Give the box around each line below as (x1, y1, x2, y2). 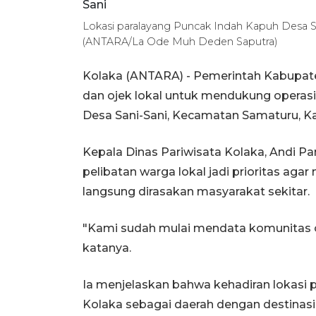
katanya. (83, 241, 131, 255)
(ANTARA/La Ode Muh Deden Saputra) (83, 35, 278, 48)
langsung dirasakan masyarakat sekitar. (83, 185, 310, 198)
